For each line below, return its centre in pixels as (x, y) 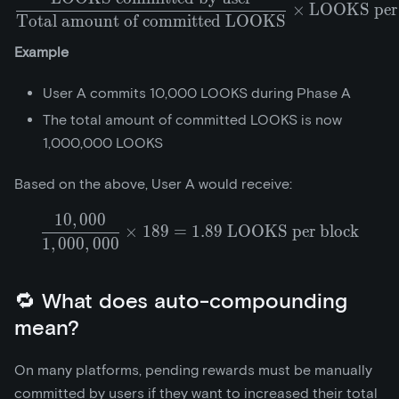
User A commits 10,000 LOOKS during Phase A (197, 94)
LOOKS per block (291, 232)
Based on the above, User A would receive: (153, 184)
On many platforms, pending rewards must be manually (193, 370)
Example (41, 53)
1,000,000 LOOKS (103, 143)
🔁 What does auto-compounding (181, 301)
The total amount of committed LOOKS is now (192, 120)
